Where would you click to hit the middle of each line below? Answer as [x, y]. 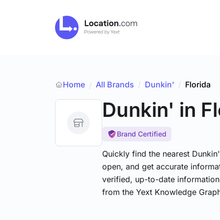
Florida [198, 84]
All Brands [115, 84]
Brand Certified [142, 134]
